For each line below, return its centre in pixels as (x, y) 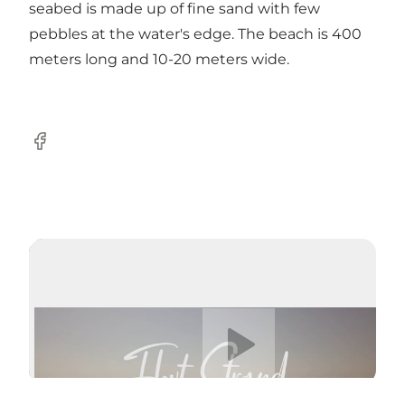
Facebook (64, 150)
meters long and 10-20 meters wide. (159, 59)
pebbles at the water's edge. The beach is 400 (195, 33)
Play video (229, 314)
